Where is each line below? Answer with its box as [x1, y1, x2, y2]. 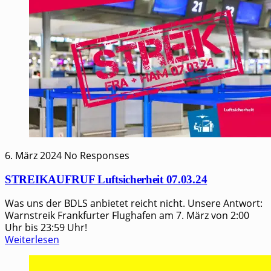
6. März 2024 [5, 148, 62, 162]
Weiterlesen [5, 233, 59, 247]
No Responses [64, 148, 129, 162]
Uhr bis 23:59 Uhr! [5, 221, 87, 235]
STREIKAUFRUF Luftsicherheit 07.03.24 [5, 172, 207, 186]
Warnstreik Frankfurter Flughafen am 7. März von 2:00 [5, 209, 249, 223]
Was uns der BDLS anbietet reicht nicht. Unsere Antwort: [5, 197, 263, 211]
